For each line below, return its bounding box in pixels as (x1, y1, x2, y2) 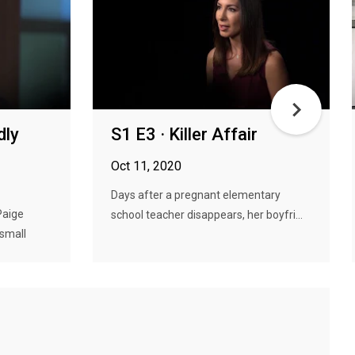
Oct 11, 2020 (111, 158, 181, 174)
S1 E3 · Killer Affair (111, 124, 258, 144)
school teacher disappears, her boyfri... (111, 208, 303, 221)
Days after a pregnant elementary (111, 189, 281, 201)
